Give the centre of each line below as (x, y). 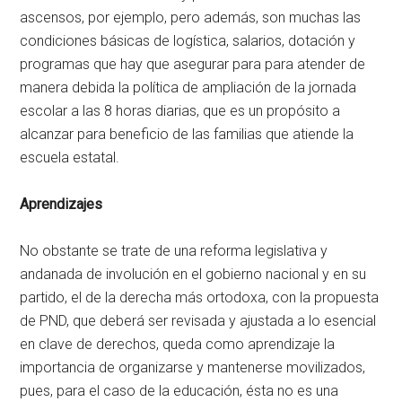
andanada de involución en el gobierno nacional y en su (193, 274)
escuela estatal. (70, 157)
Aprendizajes (61, 204)
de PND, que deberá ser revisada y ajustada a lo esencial (198, 320)
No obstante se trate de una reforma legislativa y (174, 250)
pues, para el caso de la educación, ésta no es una (179, 390)
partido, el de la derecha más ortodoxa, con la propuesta (200, 297)
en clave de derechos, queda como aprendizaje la (178, 344)
